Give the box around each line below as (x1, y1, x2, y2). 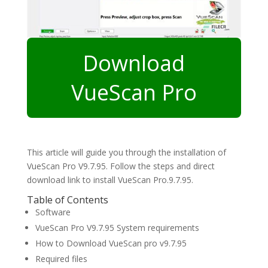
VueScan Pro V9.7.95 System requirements (35, 222, 199, 234)
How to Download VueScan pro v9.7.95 (35, 237, 187, 249)
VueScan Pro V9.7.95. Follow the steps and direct (26, 160, 215, 172)
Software (35, 206, 71, 218)
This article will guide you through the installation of (26, 147, 226, 159)
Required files (35, 253, 87, 265)
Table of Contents (26, 193, 108, 207)
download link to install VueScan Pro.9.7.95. (26, 174, 193, 186)
